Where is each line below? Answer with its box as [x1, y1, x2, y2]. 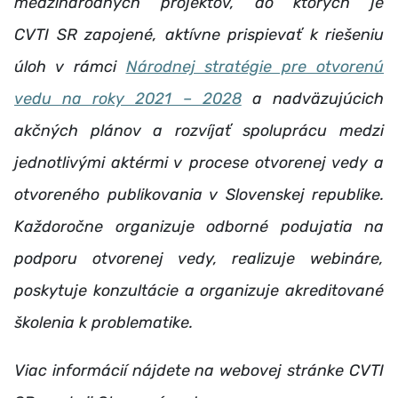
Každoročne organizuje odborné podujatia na [14, 216, 384, 236]
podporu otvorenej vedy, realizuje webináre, [14, 248, 384, 268]
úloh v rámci [14, 56, 126, 76]
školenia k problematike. [14, 312, 193, 332]
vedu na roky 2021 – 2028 [14, 88, 242, 108]
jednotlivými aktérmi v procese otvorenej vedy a [14, 152, 384, 172]
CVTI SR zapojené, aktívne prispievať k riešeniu [14, 24, 384, 44]
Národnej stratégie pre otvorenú [125, 56, 384, 76]
